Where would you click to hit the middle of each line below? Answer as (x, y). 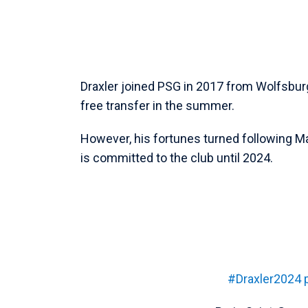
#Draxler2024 (265, 278)
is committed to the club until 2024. (177, 157)
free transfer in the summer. (157, 105)
